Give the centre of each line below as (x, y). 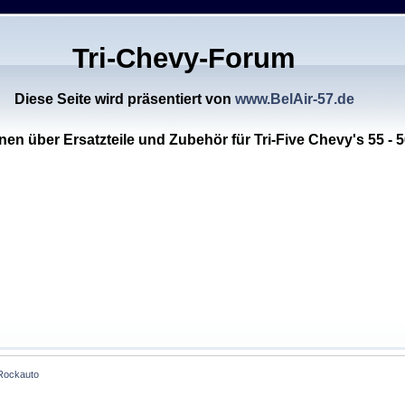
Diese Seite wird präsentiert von (124, 99)
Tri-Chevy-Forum (184, 59)
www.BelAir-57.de (294, 99)
